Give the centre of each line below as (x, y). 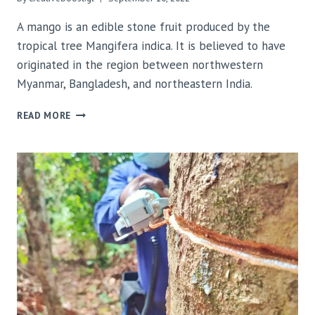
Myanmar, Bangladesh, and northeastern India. (135, 84)
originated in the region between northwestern (140, 65)
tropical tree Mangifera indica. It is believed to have (151, 46)
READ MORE (44, 116)
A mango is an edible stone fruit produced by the (143, 27)
